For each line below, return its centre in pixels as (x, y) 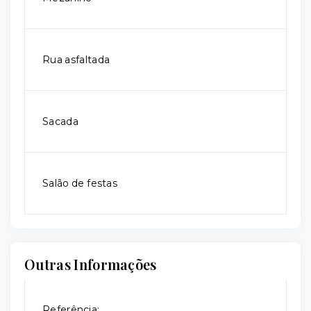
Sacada (60, 122)
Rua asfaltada (76, 60)
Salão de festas (80, 184)
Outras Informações (91, 264)
